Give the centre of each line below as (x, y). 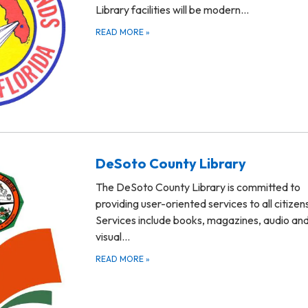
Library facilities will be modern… (172, 9)
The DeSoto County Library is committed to (198, 187)
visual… (113, 237)
